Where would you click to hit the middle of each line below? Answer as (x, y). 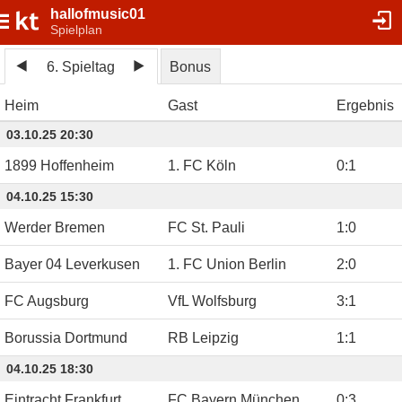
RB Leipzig (203, 338)
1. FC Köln (202, 166)
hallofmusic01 (98, 14)
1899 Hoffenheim (59, 166)
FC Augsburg (47, 301)
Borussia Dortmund (66, 338)
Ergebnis (365, 106)
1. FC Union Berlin (227, 265)
